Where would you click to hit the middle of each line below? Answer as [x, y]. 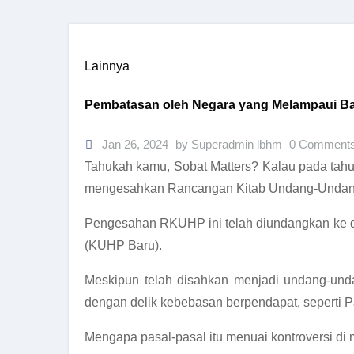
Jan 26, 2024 [134, 144]
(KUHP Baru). [123, 245]
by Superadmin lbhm [230, 144]
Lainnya [107, 66]
